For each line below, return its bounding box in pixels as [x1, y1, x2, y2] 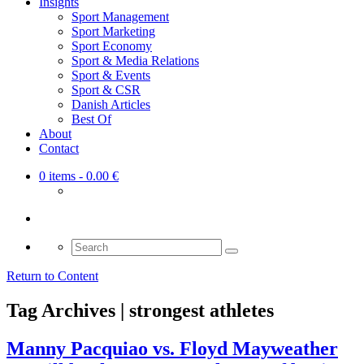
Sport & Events [71, 68, 150, 83]
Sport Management [71, 10, 169, 24]
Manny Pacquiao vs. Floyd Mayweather [6, 338, 338, 360]
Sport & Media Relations [71, 54, 199, 68]
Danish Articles [71, 97, 150, 112]
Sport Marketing [71, 24, 155, 39]
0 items [39, 169, 76, 184]
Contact [39, 141, 79, 156]
